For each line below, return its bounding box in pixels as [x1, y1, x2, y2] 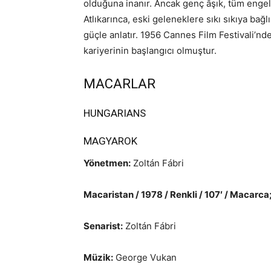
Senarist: [83, 220, 123, 232]
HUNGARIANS [83, 107, 146, 119]
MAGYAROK [83, 135, 137, 147]
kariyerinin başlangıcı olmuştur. [83, 45, 217, 56]
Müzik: [83, 252, 113, 263]
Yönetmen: [83, 157, 131, 169]
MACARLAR [83, 76, 155, 91]
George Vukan [113, 252, 177, 263]
